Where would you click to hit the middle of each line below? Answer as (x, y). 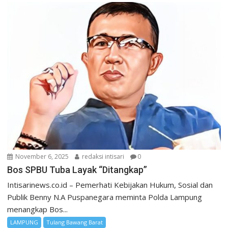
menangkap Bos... (38, 209)
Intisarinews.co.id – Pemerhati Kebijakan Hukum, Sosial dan (110, 185)
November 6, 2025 (41, 157)
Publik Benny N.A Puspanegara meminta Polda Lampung (105, 197)
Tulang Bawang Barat (75, 222)
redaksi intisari (103, 157)
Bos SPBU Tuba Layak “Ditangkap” (77, 170)
